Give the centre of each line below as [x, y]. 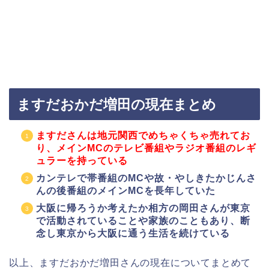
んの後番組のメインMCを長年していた [126, 190]
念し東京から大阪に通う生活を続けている [133, 233]
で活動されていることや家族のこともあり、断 [143, 220]
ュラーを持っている [82, 160]
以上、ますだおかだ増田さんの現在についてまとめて [130, 262]
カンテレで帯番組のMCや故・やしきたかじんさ [146, 178]
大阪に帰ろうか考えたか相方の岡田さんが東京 [143, 208]
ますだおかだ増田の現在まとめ [116, 104]
